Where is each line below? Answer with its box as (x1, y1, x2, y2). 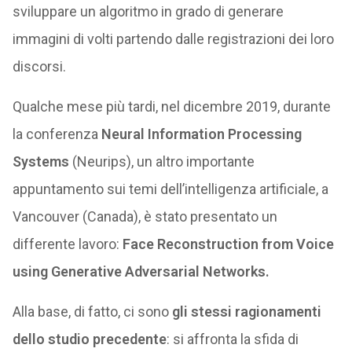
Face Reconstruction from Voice (122, 236, 334, 252)
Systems (12, 153, 69, 170)
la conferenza (12, 126, 101, 142)
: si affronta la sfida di (166, 331, 299, 347)
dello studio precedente (12, 331, 167, 347)
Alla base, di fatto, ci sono (12, 303, 172, 320)
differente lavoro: (12, 236, 123, 252)
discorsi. (12, 58, 66, 75)
